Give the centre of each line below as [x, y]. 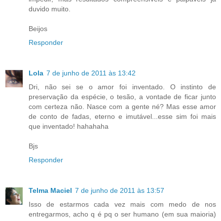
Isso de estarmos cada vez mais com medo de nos [122, 204]
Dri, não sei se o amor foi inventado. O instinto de [122, 87]
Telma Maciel [50, 190]
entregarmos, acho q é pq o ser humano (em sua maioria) [122, 214]
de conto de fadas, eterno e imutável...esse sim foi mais [122, 116]
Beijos [38, 28]
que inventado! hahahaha [69, 126]
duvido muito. [50, 9]
